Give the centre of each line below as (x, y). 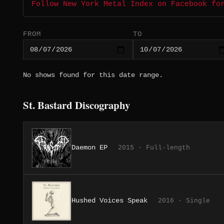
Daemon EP (89, 148)
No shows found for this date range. (93, 75)
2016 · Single (184, 201)
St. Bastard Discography (76, 105)
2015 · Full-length (154, 148)
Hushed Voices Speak (109, 201)
